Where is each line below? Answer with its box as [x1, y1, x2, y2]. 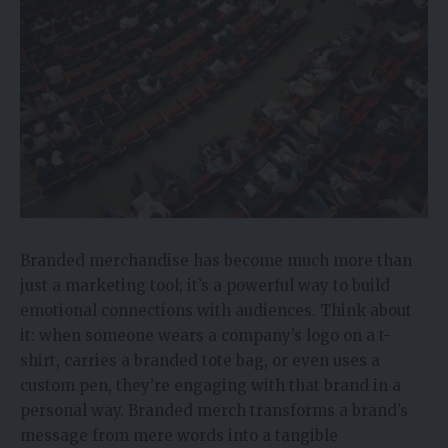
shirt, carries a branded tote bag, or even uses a [20, 351, 380, 371]
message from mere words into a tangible [20, 426, 338, 446]
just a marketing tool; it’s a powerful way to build [20, 276, 390, 296]
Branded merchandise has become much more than [20, 251, 412, 271]
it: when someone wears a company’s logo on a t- [20, 326, 391, 346]
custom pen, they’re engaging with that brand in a [20, 376, 401, 396]
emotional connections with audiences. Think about [20, 301, 412, 321]
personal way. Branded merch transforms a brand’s [20, 401, 408, 421]
